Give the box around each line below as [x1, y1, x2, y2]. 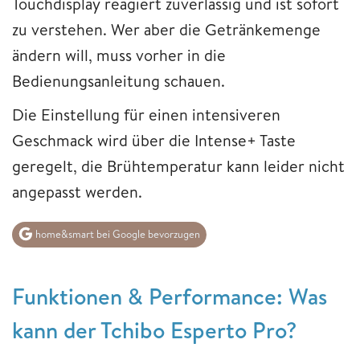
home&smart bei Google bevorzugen [33, 227, 200, 242]
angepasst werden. [12, 181, 146, 203]
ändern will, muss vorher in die [12, 44, 226, 67]
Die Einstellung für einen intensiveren [12, 104, 280, 126]
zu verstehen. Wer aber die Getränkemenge [12, 18, 321, 41]
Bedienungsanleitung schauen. [12, 70, 229, 92]
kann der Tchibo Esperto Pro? [12, 314, 297, 346]
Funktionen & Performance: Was [12, 280, 327, 313]
